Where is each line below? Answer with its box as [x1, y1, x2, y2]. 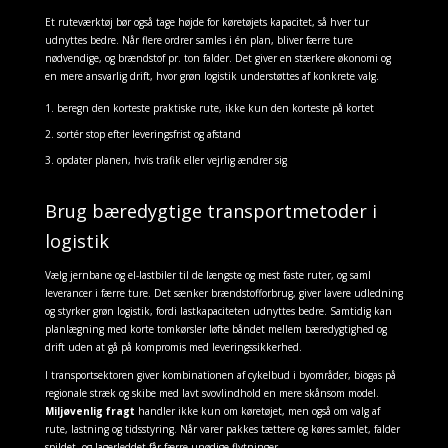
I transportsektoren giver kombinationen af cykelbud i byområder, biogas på [44, 368, 396, 382]
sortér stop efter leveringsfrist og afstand [56, 127, 241, 141]
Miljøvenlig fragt [44, 404, 135, 418]
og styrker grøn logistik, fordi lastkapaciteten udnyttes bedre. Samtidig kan [44, 304, 392, 318]
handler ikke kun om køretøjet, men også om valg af [134, 404, 380, 418]
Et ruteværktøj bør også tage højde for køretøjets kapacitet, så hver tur [44, 15, 369, 29]
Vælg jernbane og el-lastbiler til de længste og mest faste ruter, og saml [44, 268, 371, 282]
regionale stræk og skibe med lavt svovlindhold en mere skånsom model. [44, 386, 379, 400]
